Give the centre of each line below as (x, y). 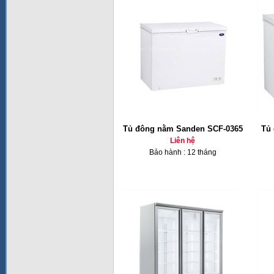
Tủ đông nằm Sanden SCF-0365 (183, 129)
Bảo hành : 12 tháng (183, 152)
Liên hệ (183, 141)
